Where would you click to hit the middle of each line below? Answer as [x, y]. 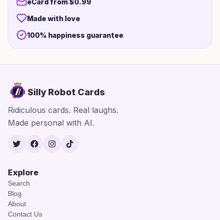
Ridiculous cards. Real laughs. [63, 110]
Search [19, 183]
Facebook [51, 149]
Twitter [27, 149]
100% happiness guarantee [75, 35]
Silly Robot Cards [66, 92]
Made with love [54, 18]
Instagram [69, 149]
